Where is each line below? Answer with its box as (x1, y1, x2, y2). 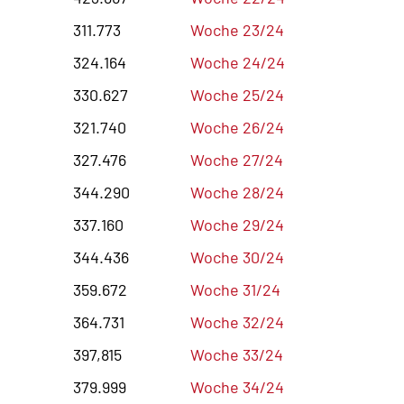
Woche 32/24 (190, 311, 284, 332)
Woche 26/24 (190, 116, 284, 137)
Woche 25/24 (190, 84, 284, 105)
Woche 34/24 (190, 376, 284, 397)
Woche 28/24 (190, 181, 284, 202)
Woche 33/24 (190, 344, 283, 364)
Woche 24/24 (190, 51, 285, 72)
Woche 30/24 (190, 246, 284, 267)
